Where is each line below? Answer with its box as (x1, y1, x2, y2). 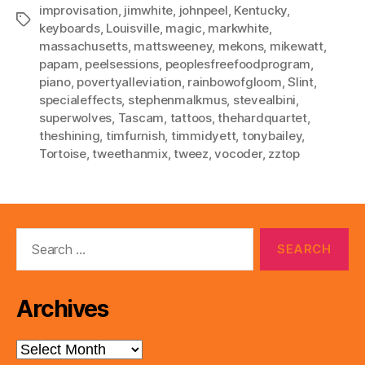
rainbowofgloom (187, 73, 282, 90)
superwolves (39, 109, 112, 125)
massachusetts (39, 37, 128, 54)
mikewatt (269, 37, 323, 54)
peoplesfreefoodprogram (165, 55, 311, 72)
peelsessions (85, 55, 160, 72)
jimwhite (124, 2, 174, 18)
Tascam (117, 109, 165, 125)
